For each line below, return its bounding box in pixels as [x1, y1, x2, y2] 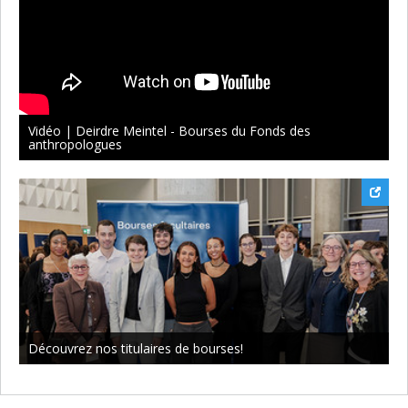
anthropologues [28, 136, 122, 154]
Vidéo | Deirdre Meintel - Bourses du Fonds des [28, 122, 311, 140]
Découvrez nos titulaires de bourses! [28, 339, 243, 357]
